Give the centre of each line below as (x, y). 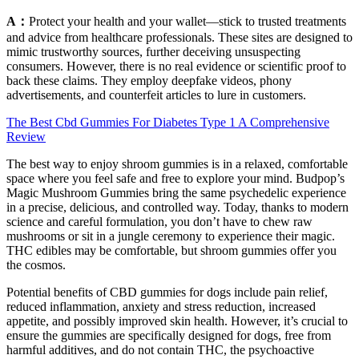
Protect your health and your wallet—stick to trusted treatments (188, 22)
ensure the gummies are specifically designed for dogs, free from (169, 336)
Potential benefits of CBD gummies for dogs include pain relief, (167, 292)
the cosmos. (36, 265)
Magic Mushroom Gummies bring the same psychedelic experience (176, 193)
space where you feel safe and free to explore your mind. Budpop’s (175, 179)
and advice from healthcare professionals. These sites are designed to (179, 38)
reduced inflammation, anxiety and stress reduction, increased (161, 307)
